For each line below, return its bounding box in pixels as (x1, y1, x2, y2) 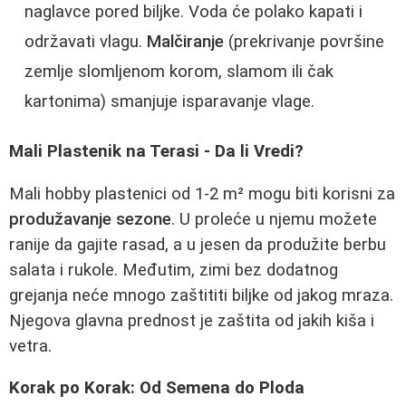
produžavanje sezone (9, 208, 171, 229)
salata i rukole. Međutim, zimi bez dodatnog (9, 259, 338, 280)
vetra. (9, 335, 52, 356)
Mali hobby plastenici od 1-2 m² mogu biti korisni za (9, 183, 395, 204)
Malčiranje (147, 32, 224, 53)
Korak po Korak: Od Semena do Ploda (9, 378, 304, 399)
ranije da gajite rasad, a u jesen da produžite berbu (9, 234, 386, 255)
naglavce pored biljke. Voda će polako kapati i (24, 2, 362, 23)
